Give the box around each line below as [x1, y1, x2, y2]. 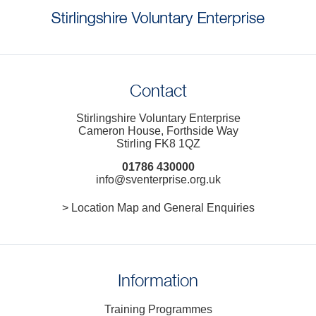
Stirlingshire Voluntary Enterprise [75, 112, 241, 125]
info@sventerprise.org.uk [95, 174, 221, 186]
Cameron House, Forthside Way [78, 125, 238, 138]
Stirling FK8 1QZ [116, 138, 200, 150]
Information [118, 273, 198, 291]
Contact [129, 83, 187, 102]
